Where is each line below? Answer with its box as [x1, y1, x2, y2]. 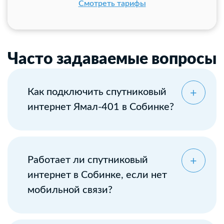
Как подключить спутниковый [27, 87, 166, 97]
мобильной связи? [27, 185, 112, 195]
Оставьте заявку [27, 132, 87, 140]
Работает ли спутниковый [27, 155, 148, 165]
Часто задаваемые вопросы [7, 51, 216, 67]
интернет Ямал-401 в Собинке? [27, 102, 174, 112]
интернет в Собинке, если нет [27, 170, 167, 180]
